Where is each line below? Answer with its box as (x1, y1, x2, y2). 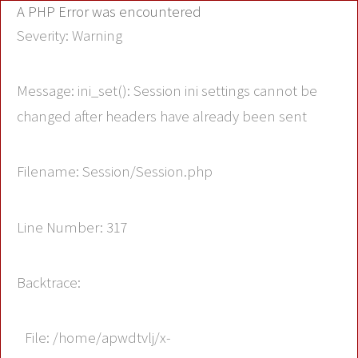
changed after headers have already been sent (17, 106, 307, 125)
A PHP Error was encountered (17, 2, 201, 21)
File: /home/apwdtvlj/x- (25, 328, 171, 348)
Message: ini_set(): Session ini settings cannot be (17, 81, 317, 100)
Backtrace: (17, 272, 81, 292)
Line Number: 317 (17, 217, 128, 237)
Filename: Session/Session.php (17, 162, 213, 181)
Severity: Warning (17, 26, 122, 45)
